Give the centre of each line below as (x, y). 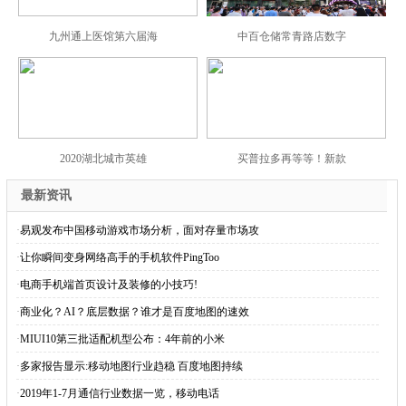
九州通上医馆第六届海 (103, 36)
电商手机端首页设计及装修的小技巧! (108, 285)
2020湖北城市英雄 (103, 159)
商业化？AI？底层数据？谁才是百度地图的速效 (134, 312)
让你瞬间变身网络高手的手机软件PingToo (119, 257)
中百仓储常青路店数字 (291, 36)
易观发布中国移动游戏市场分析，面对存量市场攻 (139, 230)
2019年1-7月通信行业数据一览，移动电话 (119, 393)
